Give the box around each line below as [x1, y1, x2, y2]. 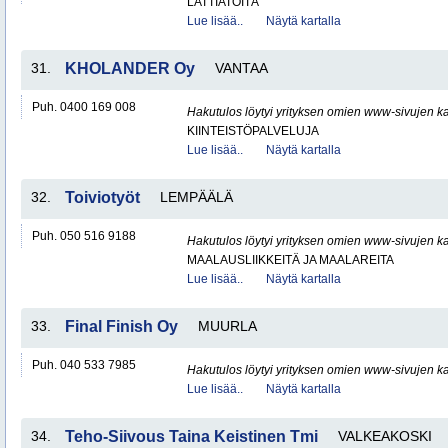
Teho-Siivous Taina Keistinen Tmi [65, 428, 318, 445]
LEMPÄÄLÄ [160, 189, 233, 205]
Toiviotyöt [65, 189, 140, 206]
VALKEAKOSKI [338, 428, 432, 444]
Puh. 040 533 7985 [32, 358, 136, 372]
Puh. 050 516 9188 [32, 229, 136, 243]
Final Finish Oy [65, 318, 178, 335]
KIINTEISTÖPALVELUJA [187, 124, 319, 138]
